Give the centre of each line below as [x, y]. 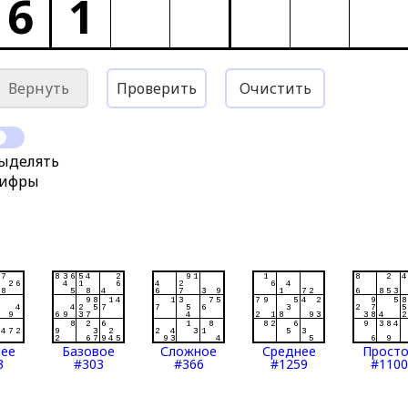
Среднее [289, 351]
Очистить [275, 88]
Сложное [189, 351]
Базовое [89, 351]
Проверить [157, 88]
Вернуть [38, 88]
